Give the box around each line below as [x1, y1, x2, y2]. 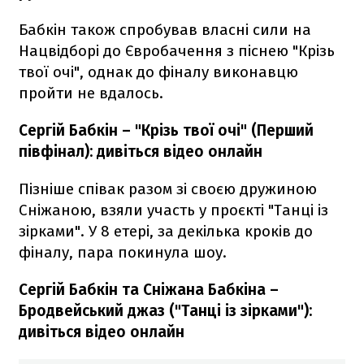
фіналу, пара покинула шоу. [19, 243, 227, 262]
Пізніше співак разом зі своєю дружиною [19, 180, 317, 199]
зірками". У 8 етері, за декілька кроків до [19, 222, 313, 241]
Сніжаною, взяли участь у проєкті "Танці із [19, 201, 328, 220]
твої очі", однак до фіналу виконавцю [19, 63, 298, 82]
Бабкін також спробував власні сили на [19, 20, 311, 40]
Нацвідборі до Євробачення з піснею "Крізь [19, 41, 335, 61]
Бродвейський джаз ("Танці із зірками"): [19, 301, 312, 321]
